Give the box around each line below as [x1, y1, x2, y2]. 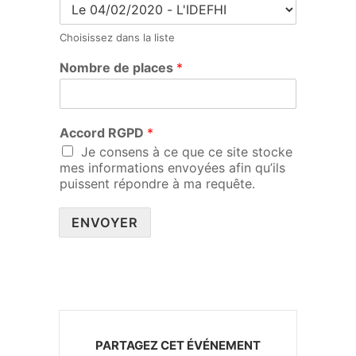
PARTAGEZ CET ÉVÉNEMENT [95, 337, 261, 353]
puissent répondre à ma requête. [60, 175, 255, 192]
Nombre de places [60, 59, 176, 75]
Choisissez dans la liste [60, 30, 175, 44]
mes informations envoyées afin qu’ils [60, 159, 285, 176]
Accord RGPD [60, 124, 147, 141]
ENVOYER [72, 214, 138, 230]
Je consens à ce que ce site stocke [81, 143, 292, 160]
